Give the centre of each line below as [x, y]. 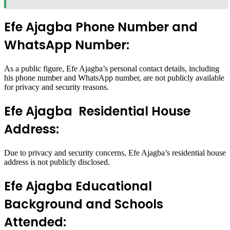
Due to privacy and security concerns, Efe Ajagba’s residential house [115, 153]
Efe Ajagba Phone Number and [101, 27]
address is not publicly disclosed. [57, 162]
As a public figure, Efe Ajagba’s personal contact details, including [112, 69]
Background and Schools [84, 204]
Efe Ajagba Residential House [97, 111]
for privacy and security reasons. [56, 87]
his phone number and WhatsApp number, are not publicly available [114, 78]
